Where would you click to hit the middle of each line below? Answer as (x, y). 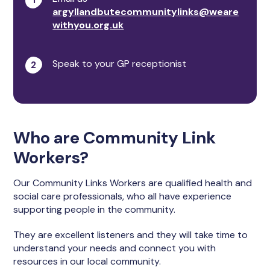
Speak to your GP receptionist (121, 64)
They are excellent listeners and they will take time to (131, 235)
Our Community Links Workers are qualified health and (133, 183)
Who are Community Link (115, 138)
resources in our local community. (87, 261)
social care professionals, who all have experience (123, 196)
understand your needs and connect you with (115, 248)
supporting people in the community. (95, 209)
